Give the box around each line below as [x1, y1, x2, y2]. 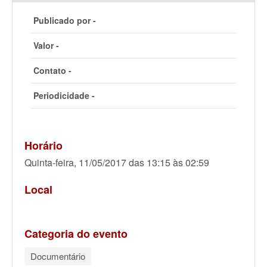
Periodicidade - [33, 89, 95, 101]
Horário [24, 137, 63, 153]
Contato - [33, 64, 72, 76]
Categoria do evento [24, 225, 128, 241]
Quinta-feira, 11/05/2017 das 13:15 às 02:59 [24, 155, 209, 169]
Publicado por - [33, 14, 96, 26]
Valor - [33, 39, 59, 51]
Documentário [30, 249, 85, 262]
